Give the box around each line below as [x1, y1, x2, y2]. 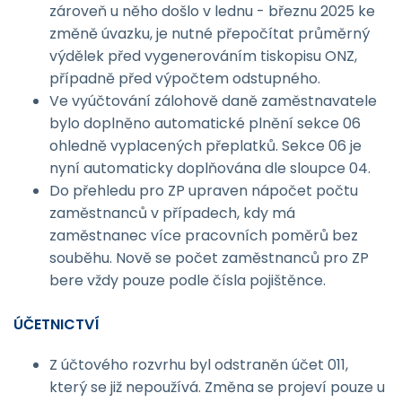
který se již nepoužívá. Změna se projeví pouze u [49, 377, 385, 398]
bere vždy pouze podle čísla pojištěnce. [49, 269, 326, 291]
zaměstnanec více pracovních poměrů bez [49, 224, 358, 246]
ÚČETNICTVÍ [13, 314, 100, 336]
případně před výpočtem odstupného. [49, 67, 320, 89]
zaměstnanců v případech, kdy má [49, 202, 295, 223]
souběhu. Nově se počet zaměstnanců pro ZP [49, 247, 369, 268]
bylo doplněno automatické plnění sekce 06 [49, 112, 361, 134]
